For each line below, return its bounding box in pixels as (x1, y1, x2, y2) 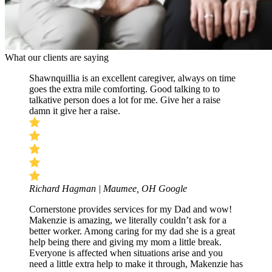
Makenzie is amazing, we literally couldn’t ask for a (29, 215, 226, 226)
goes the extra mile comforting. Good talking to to (29, 84, 220, 95)
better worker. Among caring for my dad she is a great (29, 226, 235, 237)
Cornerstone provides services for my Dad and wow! (29, 204, 232, 215)
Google (158, 183, 187, 194)
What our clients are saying (5, 52, 109, 63)
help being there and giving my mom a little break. (29, 237, 222, 248)
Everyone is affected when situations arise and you (29, 248, 223, 259)
